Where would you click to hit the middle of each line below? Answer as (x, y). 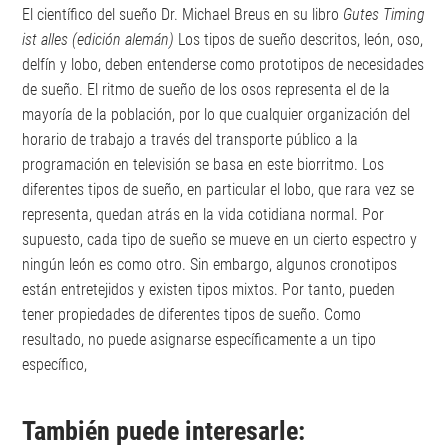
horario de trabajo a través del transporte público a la (190, 140)
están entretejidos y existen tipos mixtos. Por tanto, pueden (209, 290)
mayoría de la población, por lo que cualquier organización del (216, 115)
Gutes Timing (384, 15)
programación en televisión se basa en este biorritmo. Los (203, 165)
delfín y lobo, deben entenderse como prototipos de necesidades (223, 65)
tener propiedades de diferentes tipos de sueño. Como (192, 315)
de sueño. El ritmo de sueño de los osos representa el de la (206, 90)
